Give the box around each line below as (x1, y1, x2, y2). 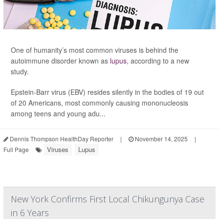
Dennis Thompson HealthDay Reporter (8, 134, 113, 143)
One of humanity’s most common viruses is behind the (11, 45, 178, 55)
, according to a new (127, 56, 189, 66)
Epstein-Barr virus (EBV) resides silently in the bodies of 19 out (11, 87, 204, 97)
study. (11, 66, 29, 76)
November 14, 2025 (133, 134, 188, 143)
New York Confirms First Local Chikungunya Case (11, 193, 204, 205)
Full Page (3, 145, 29, 153)
